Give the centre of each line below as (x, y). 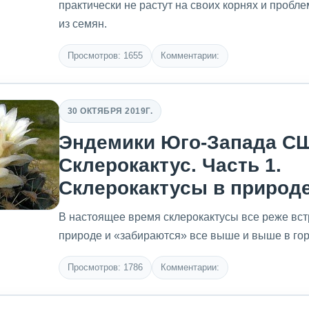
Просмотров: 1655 (105, 56)
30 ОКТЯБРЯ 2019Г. (110, 111)
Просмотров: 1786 (105, 267)
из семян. (83, 24)
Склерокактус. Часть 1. (170, 165)
